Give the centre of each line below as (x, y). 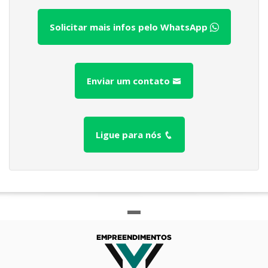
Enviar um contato (130, 81)
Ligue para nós (130, 135)
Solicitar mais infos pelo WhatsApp (130, 27)
